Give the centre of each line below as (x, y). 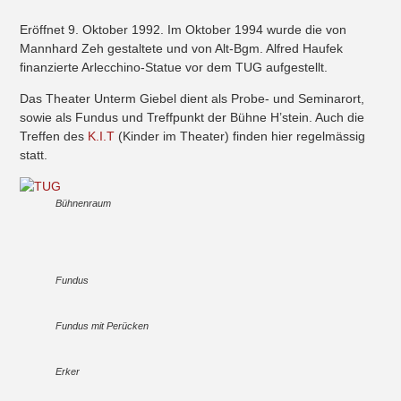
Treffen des (54, 137)
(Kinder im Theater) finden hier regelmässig (240, 137)
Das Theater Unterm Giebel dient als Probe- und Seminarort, (192, 99)
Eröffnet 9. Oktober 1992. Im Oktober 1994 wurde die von (183, 30)
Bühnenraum (84, 204)
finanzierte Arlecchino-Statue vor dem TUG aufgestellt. (174, 68)
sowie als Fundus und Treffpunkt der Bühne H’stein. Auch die (192, 118)
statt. (34, 155)
